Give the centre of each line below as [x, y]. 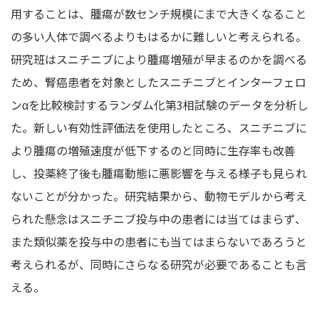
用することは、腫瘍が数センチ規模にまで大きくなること [159, 13]
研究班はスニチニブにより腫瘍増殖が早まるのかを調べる [159, 59]
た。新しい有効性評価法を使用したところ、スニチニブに [159, 127]
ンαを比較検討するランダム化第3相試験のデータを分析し [159, 104]
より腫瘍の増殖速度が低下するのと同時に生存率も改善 [153, 150]
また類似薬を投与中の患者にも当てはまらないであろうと [159, 241]
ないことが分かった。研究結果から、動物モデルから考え [159, 195]
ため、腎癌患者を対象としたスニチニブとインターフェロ [158, 82]
